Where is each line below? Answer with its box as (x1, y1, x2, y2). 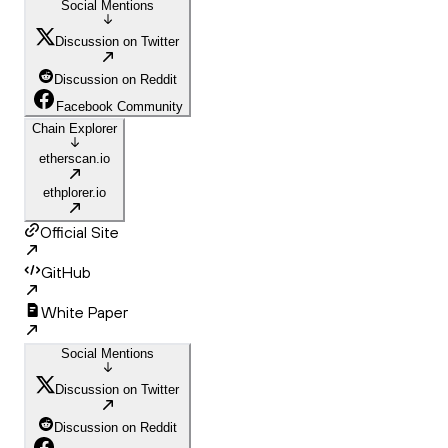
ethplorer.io (43, 185, 106, 201)
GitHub (41, 262, 91, 283)
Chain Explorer (32, 121, 117, 137)
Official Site (40, 222, 119, 243)
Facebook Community (56, 99, 183, 115)
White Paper (41, 302, 128, 323)
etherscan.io (39, 151, 110, 167)
